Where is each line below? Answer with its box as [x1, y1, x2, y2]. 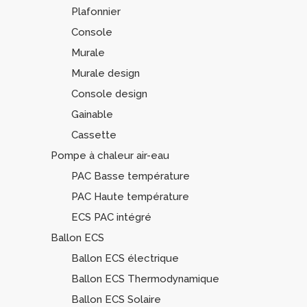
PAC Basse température [71, 170, 190, 182]
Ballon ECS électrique [71, 252, 179, 265]
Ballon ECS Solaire [71, 293, 161, 306]
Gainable [71, 108, 113, 121]
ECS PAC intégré [71, 211, 151, 223]
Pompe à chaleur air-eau [51, 149, 169, 162]
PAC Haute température [71, 191, 189, 203]
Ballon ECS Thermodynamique [71, 273, 219, 285]
